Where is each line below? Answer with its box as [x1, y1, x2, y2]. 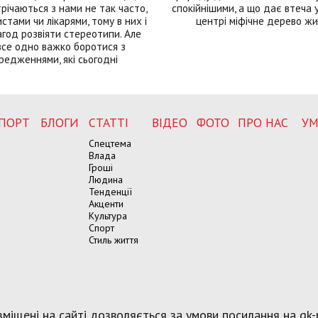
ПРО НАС [238, 114, 288, 131]
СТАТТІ [89, 114, 128, 131]
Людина [89, 172, 123, 186]
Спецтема [89, 136, 131, 150]
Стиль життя [89, 233, 138, 246]
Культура [89, 209, 127, 222]
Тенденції [89, 185, 132, 198]
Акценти [89, 197, 124, 210]
